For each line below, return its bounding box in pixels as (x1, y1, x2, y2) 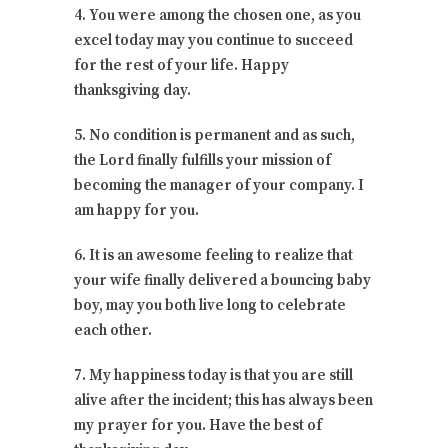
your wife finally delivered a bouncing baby (74, 270, 371, 290)
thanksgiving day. (74, 80, 191, 100)
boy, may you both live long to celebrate (74, 295, 346, 315)
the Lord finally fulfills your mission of (74, 150, 331, 170)
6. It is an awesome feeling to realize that (74, 245, 353, 265)
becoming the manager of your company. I (74, 175, 364, 195)
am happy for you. (74, 200, 199, 220)
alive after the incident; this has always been (74, 390, 373, 410)
